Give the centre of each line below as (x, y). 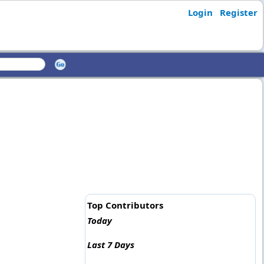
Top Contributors (125, 205)
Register (238, 12)
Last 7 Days (110, 245)
